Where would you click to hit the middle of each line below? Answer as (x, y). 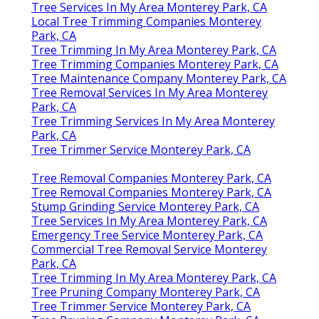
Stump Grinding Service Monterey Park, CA (145, 206)
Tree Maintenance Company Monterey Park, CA (159, 78)
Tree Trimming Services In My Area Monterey (153, 121)
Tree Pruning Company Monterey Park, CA (146, 292)
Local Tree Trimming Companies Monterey (146, 21)
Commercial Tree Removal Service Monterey (149, 249)
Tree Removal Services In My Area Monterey (150, 92)
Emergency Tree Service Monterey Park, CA (147, 235)
